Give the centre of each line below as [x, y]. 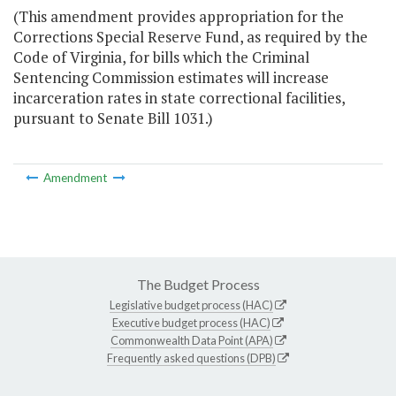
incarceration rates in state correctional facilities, [179, 98]
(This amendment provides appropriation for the [179, 17]
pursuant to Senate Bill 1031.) [113, 118]
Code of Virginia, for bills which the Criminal [161, 57]
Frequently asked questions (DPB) [191, 358]
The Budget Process [198, 284]
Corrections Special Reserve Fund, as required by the [190, 37]
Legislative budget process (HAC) [191, 305]
